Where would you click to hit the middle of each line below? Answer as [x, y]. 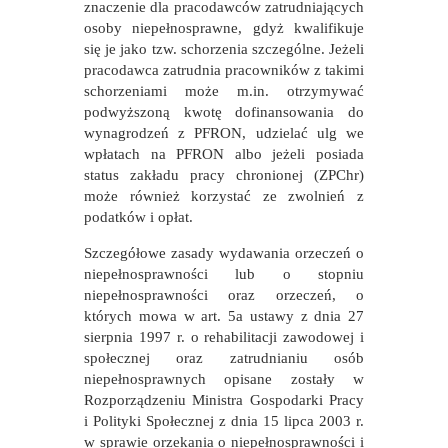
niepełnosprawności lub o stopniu [224, 274]
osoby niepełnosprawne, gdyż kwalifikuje [224, 28]
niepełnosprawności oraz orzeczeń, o [224, 295]
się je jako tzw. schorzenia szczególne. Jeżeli [224, 49]
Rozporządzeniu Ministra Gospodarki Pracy [224, 400]
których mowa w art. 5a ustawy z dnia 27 [224, 316]
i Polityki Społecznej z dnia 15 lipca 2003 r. [224, 421]
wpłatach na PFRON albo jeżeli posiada [224, 154]
